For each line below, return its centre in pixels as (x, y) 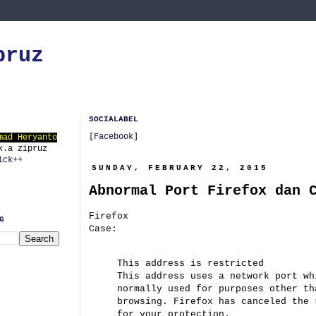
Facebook (114, 137)
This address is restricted (190, 264)
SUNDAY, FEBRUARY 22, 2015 (180, 168)
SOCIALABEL (114, 119)
